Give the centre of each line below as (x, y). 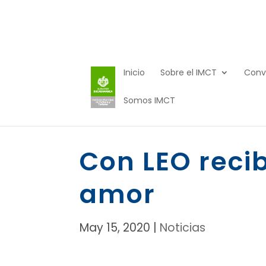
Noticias (183, 228)
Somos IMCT (150, 100)
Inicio (134, 72)
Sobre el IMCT (189, 72)
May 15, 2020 (115, 228)
